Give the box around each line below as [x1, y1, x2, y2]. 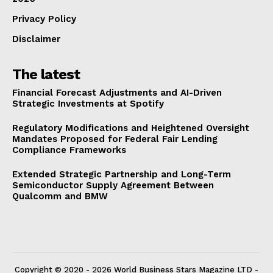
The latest [12, 65, 80, 83]
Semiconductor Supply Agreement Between [12, 179, 214, 191]
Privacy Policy [12, 13, 76, 24]
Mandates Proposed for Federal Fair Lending [12, 133, 218, 144]
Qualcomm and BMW [12, 190, 108, 202]
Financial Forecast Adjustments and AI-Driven [12, 87, 222, 98]
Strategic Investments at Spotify [12, 97, 164, 109]
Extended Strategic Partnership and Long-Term [12, 168, 231, 180]
